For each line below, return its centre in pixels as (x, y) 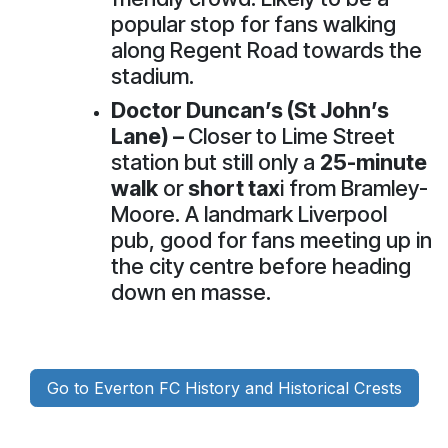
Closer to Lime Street (291, 135)
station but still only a (215, 161)
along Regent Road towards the (266, 49)
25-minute (373, 161)
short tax (234, 187)
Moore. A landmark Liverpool (249, 213)
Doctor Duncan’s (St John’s (250, 109)
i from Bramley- (354, 187)
